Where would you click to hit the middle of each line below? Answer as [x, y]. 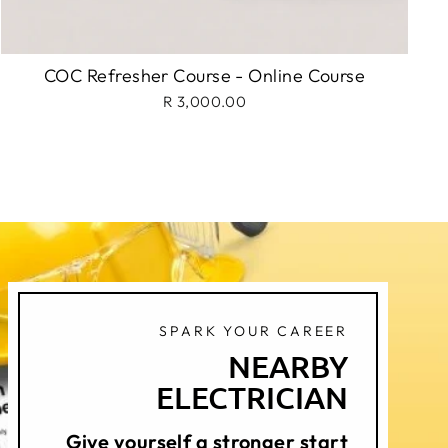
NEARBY [288, 365]
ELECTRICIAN [252, 396]
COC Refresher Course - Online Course [205, 75]
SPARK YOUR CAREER [253, 330]
